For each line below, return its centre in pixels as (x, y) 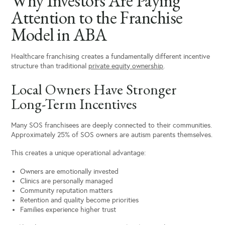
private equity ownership (126, 66)
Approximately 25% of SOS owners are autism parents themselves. (112, 135)
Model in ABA (59, 34)
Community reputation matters (66, 190)
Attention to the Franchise (97, 17)
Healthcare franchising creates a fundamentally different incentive (111, 57)
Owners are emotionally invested (69, 171)
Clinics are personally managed (66, 181)
